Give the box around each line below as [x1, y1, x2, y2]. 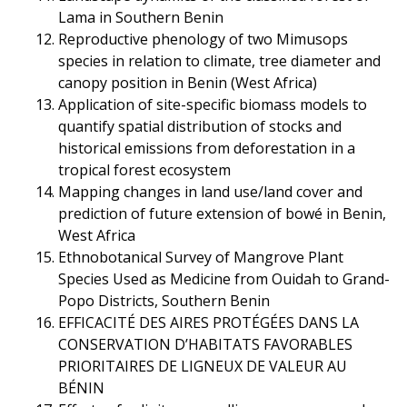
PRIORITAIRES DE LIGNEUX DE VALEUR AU [57, 355, 347, 376]
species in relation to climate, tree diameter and [57, 50, 381, 71]
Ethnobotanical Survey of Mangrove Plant [57, 246, 343, 267]
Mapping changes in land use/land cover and [57, 181, 362, 202]
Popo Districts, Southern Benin [57, 290, 270, 311]
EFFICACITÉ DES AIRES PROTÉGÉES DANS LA [57, 312, 359, 333]
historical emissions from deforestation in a [57, 137, 355, 158]
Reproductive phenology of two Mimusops [57, 28, 348, 49]
